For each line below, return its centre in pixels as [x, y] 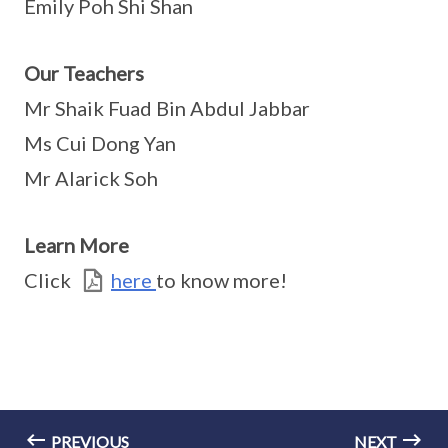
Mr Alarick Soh [91, 178]
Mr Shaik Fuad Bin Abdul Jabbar [167, 108]
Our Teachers [84, 73]
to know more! [221, 280]
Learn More [76, 245]
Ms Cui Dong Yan [100, 143]
